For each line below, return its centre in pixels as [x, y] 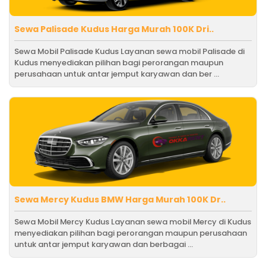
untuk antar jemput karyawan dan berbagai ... [104, 244]
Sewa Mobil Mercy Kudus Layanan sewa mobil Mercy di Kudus [133, 221]
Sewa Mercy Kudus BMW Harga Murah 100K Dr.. [120, 199]
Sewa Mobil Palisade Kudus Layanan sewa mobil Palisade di [129, 51]
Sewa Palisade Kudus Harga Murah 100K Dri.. [114, 29]
